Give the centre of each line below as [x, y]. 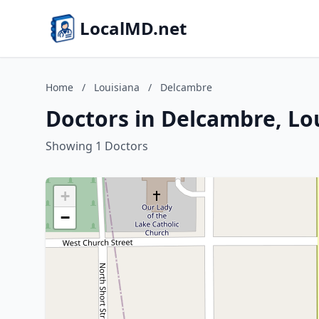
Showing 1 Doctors [97, 146]
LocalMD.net [133, 28]
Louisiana [117, 87]
